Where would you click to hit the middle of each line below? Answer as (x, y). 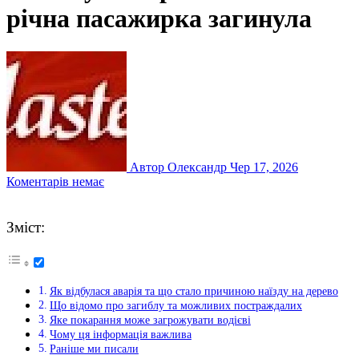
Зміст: (30, 228)
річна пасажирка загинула (159, 19)
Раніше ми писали (94, 349)
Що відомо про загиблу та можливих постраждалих (175, 306)
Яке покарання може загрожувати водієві (150, 320)
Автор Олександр (178, 167)
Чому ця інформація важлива (120, 335)
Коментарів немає (55, 181)
